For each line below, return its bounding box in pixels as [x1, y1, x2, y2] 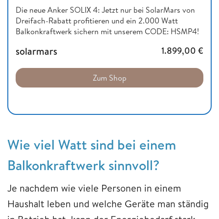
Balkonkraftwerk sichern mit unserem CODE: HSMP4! [16, 25, 199, 37]
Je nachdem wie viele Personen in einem [7, 181, 181, 195]
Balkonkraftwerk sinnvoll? [7, 155, 159, 175]
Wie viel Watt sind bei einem [7, 134, 176, 154]
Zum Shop [92, 72, 127, 83]
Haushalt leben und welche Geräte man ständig [7, 197, 209, 210]
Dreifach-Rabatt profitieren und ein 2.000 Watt [16, 15, 178, 26]
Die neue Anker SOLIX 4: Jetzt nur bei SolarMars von [16, 4, 195, 15]
